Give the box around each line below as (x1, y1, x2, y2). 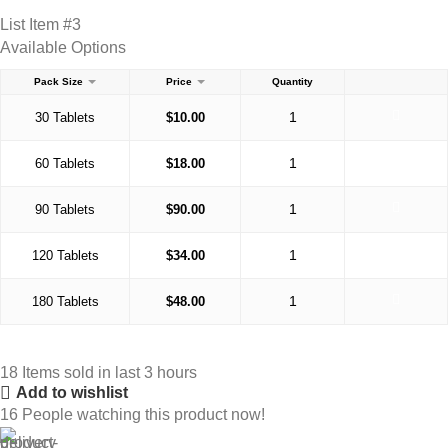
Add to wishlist (16, 384, 129, 402)
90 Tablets (35, 201, 95, 217)
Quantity (272, 75, 313, 87)
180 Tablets (31, 293, 99, 309)
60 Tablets (35, 155, 95, 171)
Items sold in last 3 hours (22, 363, 197, 381)
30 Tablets (35, 109, 95, 125)
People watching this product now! (22, 405, 265, 423)
